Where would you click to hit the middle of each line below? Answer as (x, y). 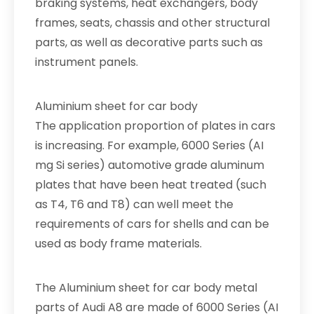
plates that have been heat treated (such (151, 185)
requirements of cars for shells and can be (152, 224)
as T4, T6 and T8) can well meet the (134, 204)
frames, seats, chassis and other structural (152, 23)
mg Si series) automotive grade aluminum (150, 165)
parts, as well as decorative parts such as (149, 42)
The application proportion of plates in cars (155, 126)
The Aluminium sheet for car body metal (146, 288)
